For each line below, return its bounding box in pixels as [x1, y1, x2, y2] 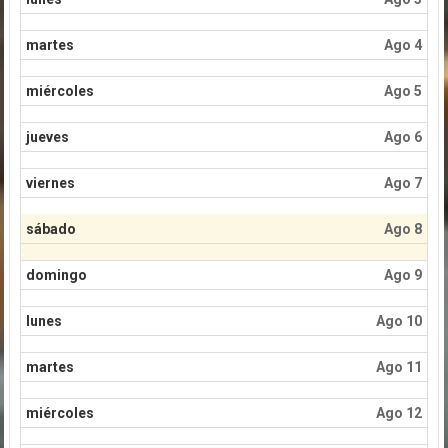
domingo [25, 266, 87, 283]
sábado [25, 220, 76, 237]
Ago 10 [375, 312, 422, 329]
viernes [25, 174, 75, 191]
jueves [25, 128, 69, 145]
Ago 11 [375, 358, 422, 375]
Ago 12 [375, 404, 422, 421]
